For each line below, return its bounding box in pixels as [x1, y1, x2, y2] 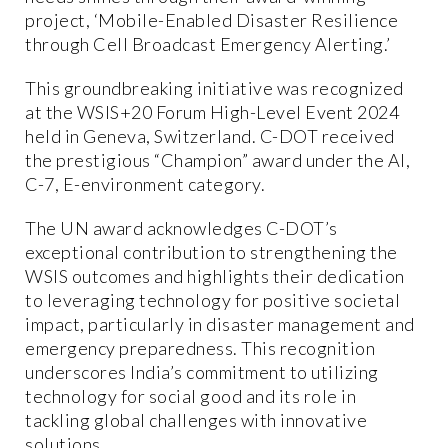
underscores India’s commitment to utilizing [25, 360, 379, 383]
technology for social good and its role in [25, 384, 356, 407]
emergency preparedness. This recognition [25, 336, 375, 359]
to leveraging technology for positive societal [25, 288, 400, 311]
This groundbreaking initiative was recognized [25, 76, 404, 99]
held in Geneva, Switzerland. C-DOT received [25, 124, 395, 147]
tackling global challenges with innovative [25, 408, 367, 431]
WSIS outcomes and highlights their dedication [25, 264, 405, 287]
